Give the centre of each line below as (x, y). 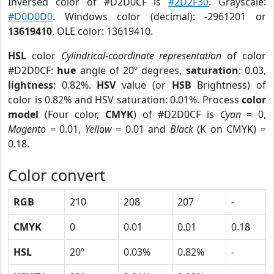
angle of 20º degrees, (131, 70)
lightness (31, 85)
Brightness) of (229, 85)
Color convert (57, 175)
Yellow (98, 129)
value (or (144, 85)
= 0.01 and (141, 129)
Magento (27, 129)
